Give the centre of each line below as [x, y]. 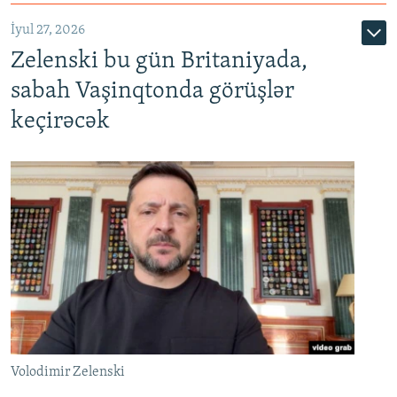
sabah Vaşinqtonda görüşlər [152, 91]
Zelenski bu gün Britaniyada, [159, 61]
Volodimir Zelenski [68, 372]
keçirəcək [60, 121]
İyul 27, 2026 [48, 30]
